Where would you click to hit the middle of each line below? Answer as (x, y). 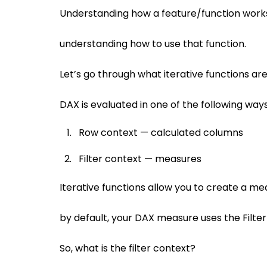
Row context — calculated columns (161, 133)
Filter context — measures (140, 159)
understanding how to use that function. (153, 44)
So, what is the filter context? (128, 248)
